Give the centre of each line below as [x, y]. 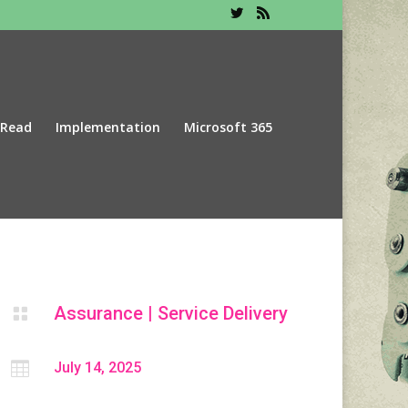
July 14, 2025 [97, 367]
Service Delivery [222, 313]
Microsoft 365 [228, 127]
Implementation [107, 127]
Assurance [98, 313]
